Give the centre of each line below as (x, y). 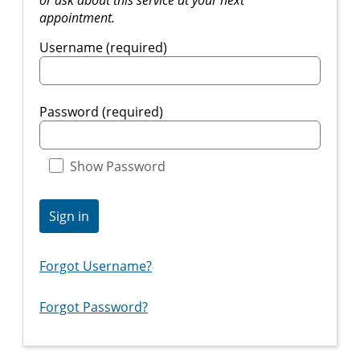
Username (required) (103, 47)
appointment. (77, 17)
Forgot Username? (96, 266)
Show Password (118, 166)
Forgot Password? (94, 307)
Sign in (69, 216)
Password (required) (101, 111)
